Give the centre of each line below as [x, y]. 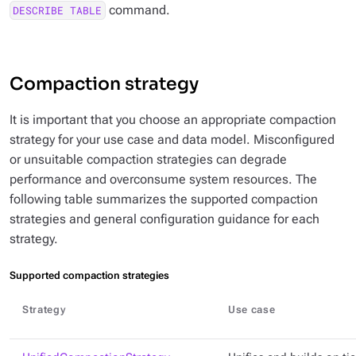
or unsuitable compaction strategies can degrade [148, 159]
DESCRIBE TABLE [58, 10]
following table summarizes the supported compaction [164, 199]
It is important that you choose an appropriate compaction [173, 120]
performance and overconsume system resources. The [163, 179]
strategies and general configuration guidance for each [164, 219]
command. [137, 10]
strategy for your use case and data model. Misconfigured [172, 139]
